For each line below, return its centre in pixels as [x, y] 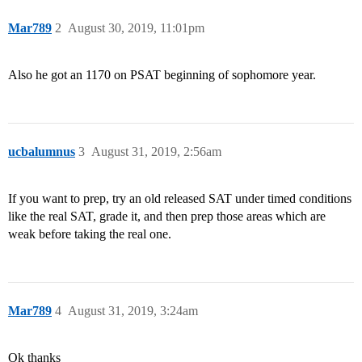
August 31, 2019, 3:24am [133, 311]
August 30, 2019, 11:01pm [136, 28]
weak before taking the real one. [90, 234]
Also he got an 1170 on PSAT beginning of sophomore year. [162, 75]
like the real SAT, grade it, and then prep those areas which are [167, 217]
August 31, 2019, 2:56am [156, 152]
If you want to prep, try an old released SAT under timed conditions [180, 199]
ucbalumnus [42, 152]
